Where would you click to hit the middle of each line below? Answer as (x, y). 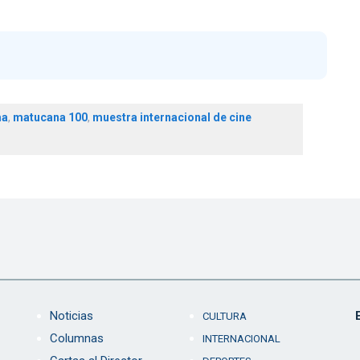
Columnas (76, 339)
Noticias (71, 316)
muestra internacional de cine (172, 118)
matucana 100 (50, 118)
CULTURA (224, 317)
